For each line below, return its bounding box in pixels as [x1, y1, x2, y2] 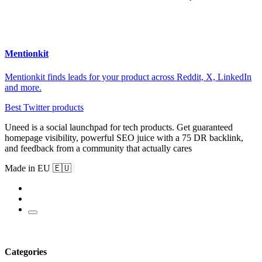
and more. [5, 82, 42, 92]
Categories [5, 246, 47, 257]
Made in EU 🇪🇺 [5, 163, 71, 173]
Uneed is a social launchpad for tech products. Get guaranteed [5, 122, 233, 132]
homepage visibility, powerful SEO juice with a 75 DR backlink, [5, 132, 243, 143]
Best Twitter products [5, 102, 84, 112]
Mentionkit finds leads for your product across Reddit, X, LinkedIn [5, 71, 251, 82]
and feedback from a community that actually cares [5, 143, 192, 153]
